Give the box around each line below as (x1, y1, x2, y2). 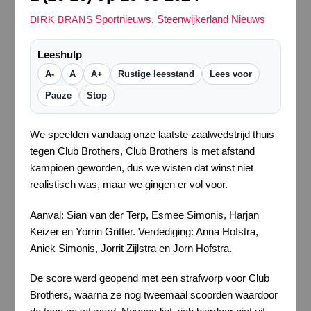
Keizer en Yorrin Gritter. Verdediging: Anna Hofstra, (29, 225, 258, 237)
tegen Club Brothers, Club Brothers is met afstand (29, 145, 255, 158)
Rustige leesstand (117, 69, 194, 80)
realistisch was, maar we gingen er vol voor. (29, 178, 228, 191)
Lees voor (209, 69, 252, 80)
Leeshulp (37, 49, 82, 61)
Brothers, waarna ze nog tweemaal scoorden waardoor (29, 289, 278, 301)
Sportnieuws (95, 13, 152, 26)
